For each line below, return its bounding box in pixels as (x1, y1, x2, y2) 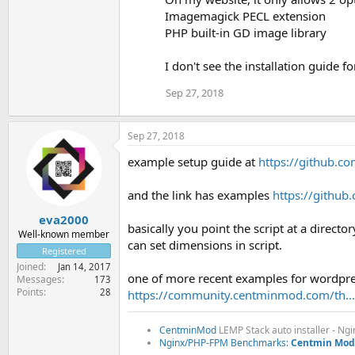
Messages (17, 273, 62, 286)
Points (17, 285, 44, 299)
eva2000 (39, 212, 89, 227)
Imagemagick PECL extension (165, 7, 326, 24)
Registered (41, 245, 86, 257)
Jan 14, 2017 (58, 261, 111, 273)
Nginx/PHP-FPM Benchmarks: (159, 335, 291, 349)
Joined (17, 260, 44, 273)
